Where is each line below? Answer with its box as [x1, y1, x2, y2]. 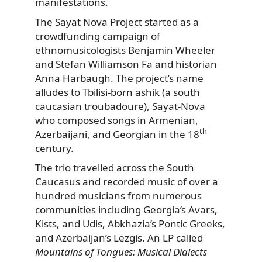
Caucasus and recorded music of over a [35, 175, 218, 189]
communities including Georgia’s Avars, [35, 203, 218, 217]
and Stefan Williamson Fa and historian [35, 57, 217, 71]
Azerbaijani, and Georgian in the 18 [35, 127, 199, 141]
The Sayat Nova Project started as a [35, 15, 199, 29]
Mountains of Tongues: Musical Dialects [35, 245, 207, 259]
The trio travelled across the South [35, 161, 194, 175]
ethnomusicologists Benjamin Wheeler [35, 43, 215, 57]
